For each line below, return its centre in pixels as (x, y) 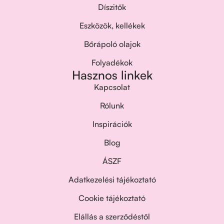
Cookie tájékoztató (112, 198)
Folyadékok (112, 62)
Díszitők (112, 7)
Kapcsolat (112, 87)
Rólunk (112, 105)
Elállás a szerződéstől (112, 216)
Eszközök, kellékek (112, 25)
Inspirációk (112, 124)
